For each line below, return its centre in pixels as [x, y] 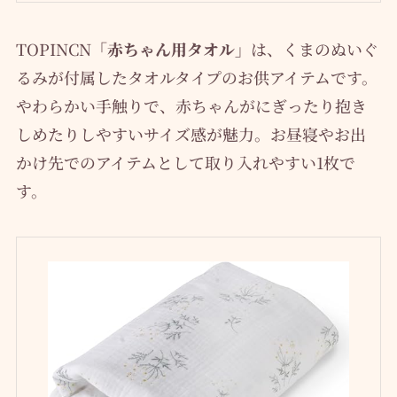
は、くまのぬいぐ [314, 48]
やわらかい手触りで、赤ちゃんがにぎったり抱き [191, 105]
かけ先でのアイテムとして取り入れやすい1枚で [185, 162]
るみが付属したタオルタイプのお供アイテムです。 [196, 77]
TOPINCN [53, 48]
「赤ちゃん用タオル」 [171, 48]
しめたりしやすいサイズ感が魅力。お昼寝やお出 [191, 133]
